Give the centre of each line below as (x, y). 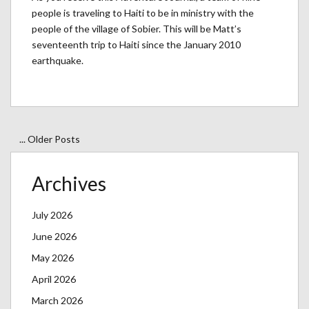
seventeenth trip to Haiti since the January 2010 (136, 45)
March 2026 (57, 301)
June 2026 (54, 237)
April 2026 (54, 279)
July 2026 (52, 215)
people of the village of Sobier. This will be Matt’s (137, 29)
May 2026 (53, 258)
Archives (69, 184)
